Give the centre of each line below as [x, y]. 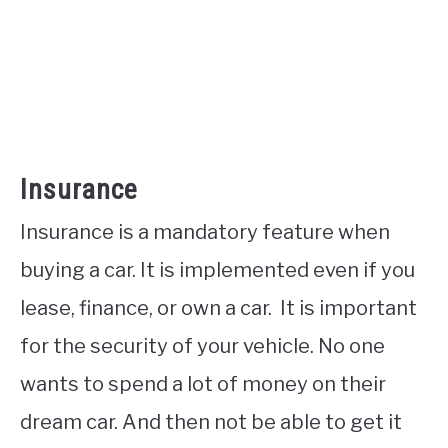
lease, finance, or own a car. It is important [218, 308]
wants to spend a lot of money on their [203, 384]
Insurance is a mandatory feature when [205, 232]
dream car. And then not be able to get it [211, 422]
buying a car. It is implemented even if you [217, 270]
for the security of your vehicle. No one [202, 346]
